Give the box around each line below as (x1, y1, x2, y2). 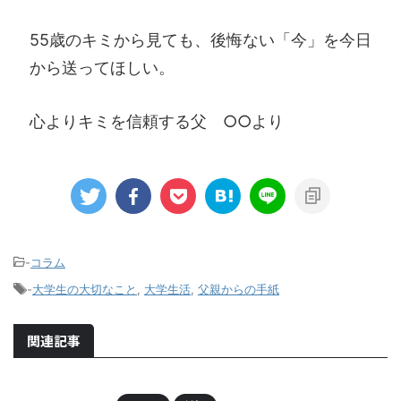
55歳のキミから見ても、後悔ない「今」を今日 (30, 30, 371, 49)
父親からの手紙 (198, 282, 279, 297)
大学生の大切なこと (32, 282, 137, 297)
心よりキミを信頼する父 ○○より (30, 111, 284, 131)
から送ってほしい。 (30, 57, 175, 77)
